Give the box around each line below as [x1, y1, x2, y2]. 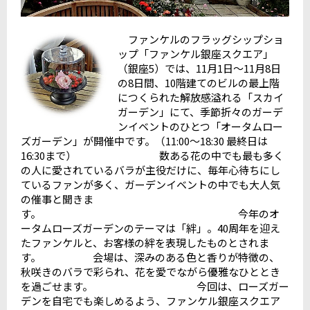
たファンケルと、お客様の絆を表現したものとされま [21, 235, 269, 250]
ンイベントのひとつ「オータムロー [118, 119, 284, 134]
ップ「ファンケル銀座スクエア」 [118, 46, 274, 62]
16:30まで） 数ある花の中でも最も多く [21, 148, 284, 163]
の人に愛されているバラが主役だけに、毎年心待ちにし [21, 163, 280, 178]
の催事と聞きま [21, 192, 93, 207]
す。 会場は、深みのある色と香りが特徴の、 [21, 250, 280, 265]
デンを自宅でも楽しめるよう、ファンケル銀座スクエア [21, 293, 280, 309]
